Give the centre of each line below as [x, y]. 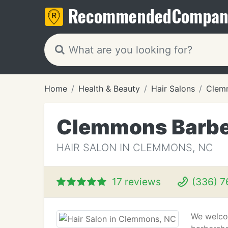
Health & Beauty [109, 89]
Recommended [120, 16]
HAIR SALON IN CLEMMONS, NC [135, 148]
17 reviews [136, 182]
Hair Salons [173, 89]
